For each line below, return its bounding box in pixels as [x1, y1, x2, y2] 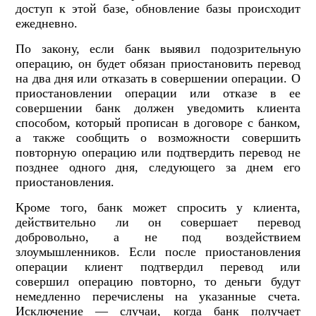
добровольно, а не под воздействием [16, 230, 300, 245]
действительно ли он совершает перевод [16, 215, 300, 230]
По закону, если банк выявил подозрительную [16, 42, 300, 56]
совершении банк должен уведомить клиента [16, 101, 300, 116]
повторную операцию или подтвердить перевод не [16, 145, 300, 160]
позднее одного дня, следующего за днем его [16, 160, 300, 175]
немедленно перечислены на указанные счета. [16, 289, 300, 304]
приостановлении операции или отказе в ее [16, 86, 300, 101]
